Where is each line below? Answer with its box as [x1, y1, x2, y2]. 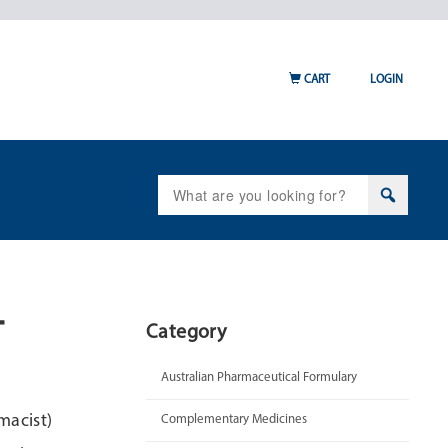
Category [146, 323, 227, 343]
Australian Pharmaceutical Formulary [161, 371, 357, 384]
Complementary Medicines [161, 413, 307, 426]
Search [157, 174, 204, 194]
